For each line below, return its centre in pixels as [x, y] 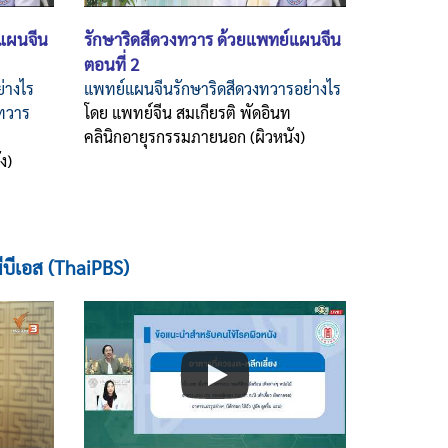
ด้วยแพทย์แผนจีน [278, 38]
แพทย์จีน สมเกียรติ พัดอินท [201, 112]
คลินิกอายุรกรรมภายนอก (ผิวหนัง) [196, 136]
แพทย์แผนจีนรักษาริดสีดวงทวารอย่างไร [212, 88]
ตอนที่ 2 [111, 63]
